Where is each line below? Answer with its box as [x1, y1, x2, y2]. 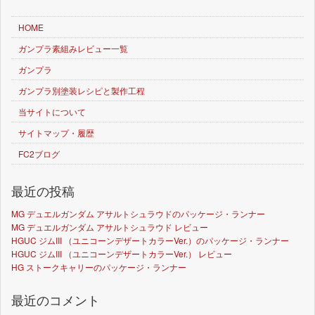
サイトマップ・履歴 [18, 126, 94, 139]
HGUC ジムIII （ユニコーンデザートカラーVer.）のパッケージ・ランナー [11, 233, 289, 246]
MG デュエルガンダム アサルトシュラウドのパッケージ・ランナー [11, 207, 265, 219]
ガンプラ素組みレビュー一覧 [18, 41, 128, 54]
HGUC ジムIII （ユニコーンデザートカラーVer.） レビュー [11, 247, 232, 259]
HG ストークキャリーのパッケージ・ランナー [11, 260, 186, 273]
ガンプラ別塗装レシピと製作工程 [18, 84, 145, 96]
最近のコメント [11, 293, 100, 308]
